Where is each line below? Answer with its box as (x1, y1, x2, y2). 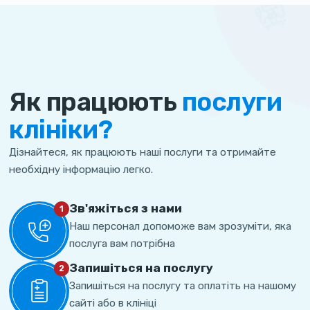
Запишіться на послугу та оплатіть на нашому (69, 280, 296, 293)
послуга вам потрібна (69, 237, 175, 250)
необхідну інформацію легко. (9, 163, 154, 176)
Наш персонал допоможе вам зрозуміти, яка (69, 219, 291, 232)
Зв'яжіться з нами (69, 201, 182, 215)
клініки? (9, 115, 112, 145)
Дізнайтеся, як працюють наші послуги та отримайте (9, 146, 277, 159)
